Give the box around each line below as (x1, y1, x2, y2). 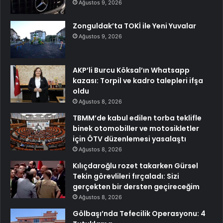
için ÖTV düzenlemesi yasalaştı (73, 133, 186, 144)
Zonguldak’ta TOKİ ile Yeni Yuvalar (73, 20, 196, 31)
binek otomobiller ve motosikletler (73, 123, 199, 133)
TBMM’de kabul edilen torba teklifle (73, 112, 202, 123)
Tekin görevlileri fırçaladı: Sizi (73, 171, 179, 181)
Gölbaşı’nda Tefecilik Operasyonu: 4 (73, 208, 206, 219)
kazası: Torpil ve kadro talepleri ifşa (73, 75, 203, 86)
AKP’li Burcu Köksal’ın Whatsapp (73, 65, 190, 75)
